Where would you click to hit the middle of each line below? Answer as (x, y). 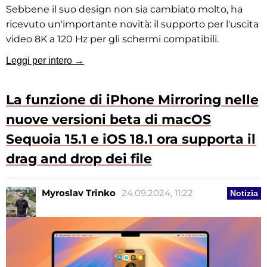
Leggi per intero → (45, 61)
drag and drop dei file (79, 159)
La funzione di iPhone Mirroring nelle (132, 100)
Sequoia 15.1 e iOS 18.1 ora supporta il (131, 139)
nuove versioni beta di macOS (108, 120)
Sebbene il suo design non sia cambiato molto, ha (124, 10)
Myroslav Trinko (79, 193)
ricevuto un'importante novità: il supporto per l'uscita (132, 24)
